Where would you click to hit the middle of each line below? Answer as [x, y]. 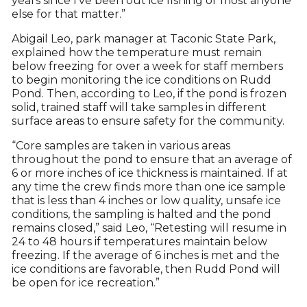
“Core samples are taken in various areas [121, 146]
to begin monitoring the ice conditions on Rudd [141, 80]
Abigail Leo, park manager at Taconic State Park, [143, 39]
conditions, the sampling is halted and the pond [141, 214]
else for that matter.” [68, 14]
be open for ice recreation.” [85, 283]
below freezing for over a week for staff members [147, 66]
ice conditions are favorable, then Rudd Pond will [146, 269]
